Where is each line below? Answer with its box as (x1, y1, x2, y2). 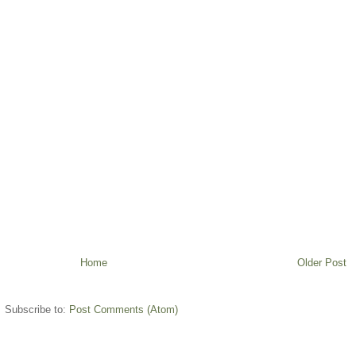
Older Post (297, 257, 346, 269)
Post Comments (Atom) (69, 304, 178, 316)
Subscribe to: (5, 304, 69, 316)
